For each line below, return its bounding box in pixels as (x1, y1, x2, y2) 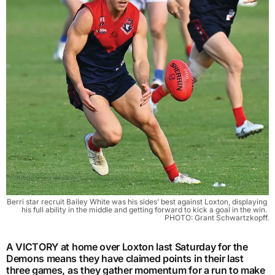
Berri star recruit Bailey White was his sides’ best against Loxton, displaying (7, 196, 267, 206)
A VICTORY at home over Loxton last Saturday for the (6, 240, 248, 253)
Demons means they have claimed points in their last (6, 252, 244, 265)
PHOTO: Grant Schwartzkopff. (165, 212, 269, 222)
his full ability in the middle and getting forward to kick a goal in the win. (21, 204, 267, 214)
